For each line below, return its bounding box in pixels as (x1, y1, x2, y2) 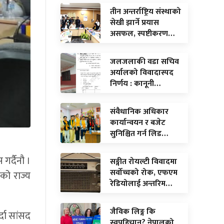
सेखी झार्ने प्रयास (110, 15, 159, 29)
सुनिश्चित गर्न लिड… (110, 126, 168, 140)
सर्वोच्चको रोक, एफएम (110, 165, 177, 179)
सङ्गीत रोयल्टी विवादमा (110, 154, 177, 168)
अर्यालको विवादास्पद (110, 65, 173, 79)
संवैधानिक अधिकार (110, 104, 168, 118)
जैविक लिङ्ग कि (110, 204, 155, 218)
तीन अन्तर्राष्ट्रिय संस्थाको (110, 4, 181, 18)
